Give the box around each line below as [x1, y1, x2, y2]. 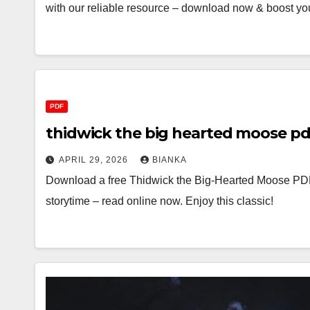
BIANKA [152, 155, 187, 165]
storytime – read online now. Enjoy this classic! [46, 195, 273, 207]
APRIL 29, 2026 [59, 155, 131, 165]
